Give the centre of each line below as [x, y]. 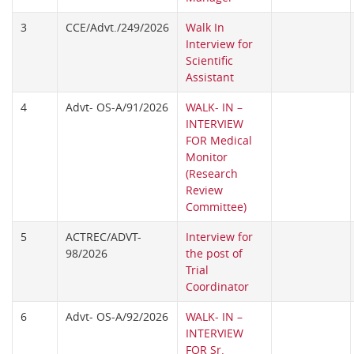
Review [204, 190]
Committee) [216, 207]
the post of [214, 254]
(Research [212, 174]
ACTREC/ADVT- [104, 237]
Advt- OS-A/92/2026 [117, 317]
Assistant [210, 77]
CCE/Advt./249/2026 [117, 28]
